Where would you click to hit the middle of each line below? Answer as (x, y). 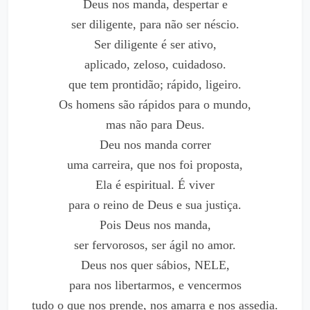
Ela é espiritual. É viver (155, 185)
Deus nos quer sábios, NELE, (155, 265)
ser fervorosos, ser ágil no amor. (155, 245)
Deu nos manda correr (155, 145)
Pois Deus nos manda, (155, 225)
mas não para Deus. (155, 125)
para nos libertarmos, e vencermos (155, 285)
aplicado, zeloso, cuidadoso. (155, 64)
